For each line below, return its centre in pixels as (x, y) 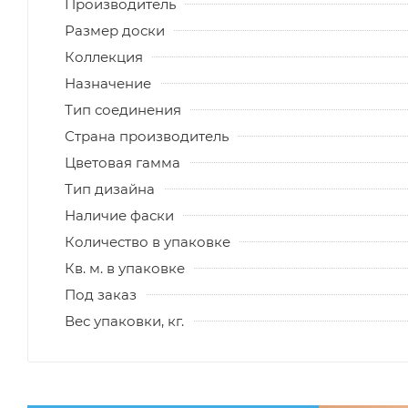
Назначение (108, 83)
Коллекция (104, 56)
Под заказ (101, 294)
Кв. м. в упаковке (125, 268)
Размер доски (115, 30)
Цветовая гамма (122, 162)
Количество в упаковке (148, 241)
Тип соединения (123, 109)
